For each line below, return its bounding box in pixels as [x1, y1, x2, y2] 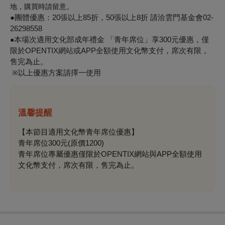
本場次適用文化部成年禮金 [14, 35, 106, 44]
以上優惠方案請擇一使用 [18, 68, 101, 77]
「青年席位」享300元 [106, 35, 179, 44]
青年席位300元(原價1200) [18, 138, 104, 147]
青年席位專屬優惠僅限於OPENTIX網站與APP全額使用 [18, 149, 202, 158]
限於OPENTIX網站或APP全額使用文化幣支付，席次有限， [10, 46, 209, 55]
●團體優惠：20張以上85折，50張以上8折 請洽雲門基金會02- [10, 13, 213, 22]
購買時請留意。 [24, 2, 73, 11]
